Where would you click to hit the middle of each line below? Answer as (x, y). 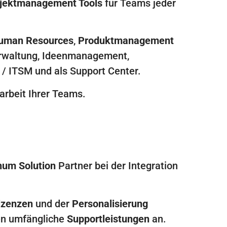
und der (52, 203)
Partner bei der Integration (117, 166)
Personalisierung (110, 203)
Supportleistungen (108, 219)
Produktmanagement (126, 41)
